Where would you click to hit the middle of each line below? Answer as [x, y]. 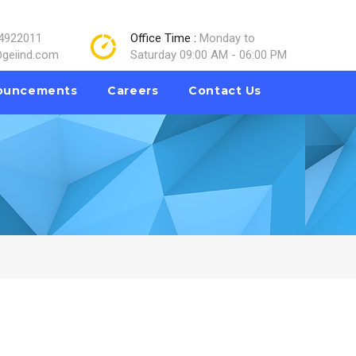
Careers [133, 90]
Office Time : [165, 38]
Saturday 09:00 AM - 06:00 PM [209, 55]
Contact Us [225, 90]
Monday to [227, 38]
